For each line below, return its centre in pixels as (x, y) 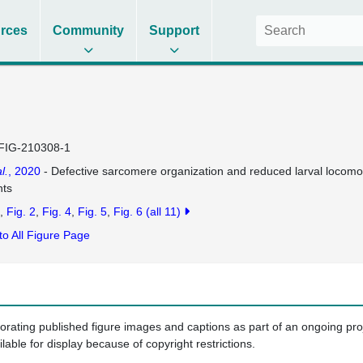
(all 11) (164, 211)
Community (89, 30)
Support (175, 30)
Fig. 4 (56, 211)
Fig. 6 (128, 211)
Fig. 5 (92, 211)
